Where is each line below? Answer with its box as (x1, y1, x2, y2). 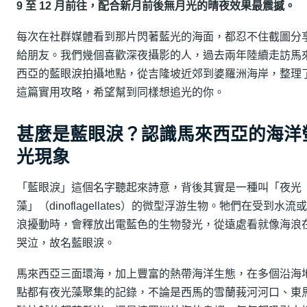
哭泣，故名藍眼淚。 (16, 237, 115, 249)
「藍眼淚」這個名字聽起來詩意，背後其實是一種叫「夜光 (16, 182, 302, 194)
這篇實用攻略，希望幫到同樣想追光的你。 (16, 86, 225, 99)
